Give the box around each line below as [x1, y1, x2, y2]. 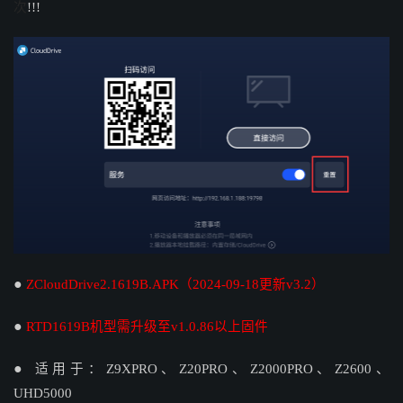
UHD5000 [13, 385, 72, 400]
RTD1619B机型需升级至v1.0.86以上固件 [26, 318, 268, 334]
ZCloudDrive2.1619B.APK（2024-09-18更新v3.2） [26, 276, 325, 291]
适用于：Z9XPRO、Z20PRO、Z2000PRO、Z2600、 [34, 361, 390, 376]
